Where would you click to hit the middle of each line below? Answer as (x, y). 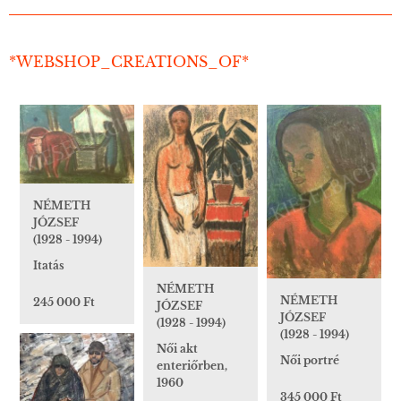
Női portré (310, 361)
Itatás (49, 266)
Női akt (177, 348)
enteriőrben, (192, 365)
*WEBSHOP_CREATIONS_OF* (129, 61)
